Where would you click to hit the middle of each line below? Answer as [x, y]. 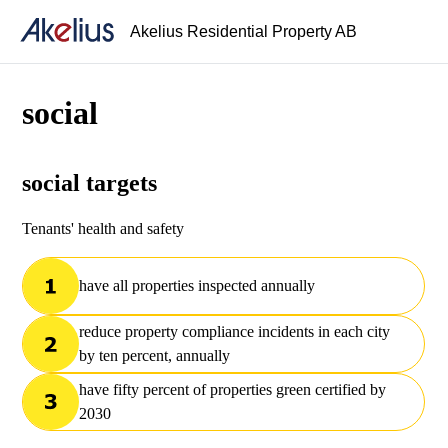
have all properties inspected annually [197, 286]
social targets [90, 183]
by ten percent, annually [155, 356]
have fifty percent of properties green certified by [233, 390]
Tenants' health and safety [103, 229]
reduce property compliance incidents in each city [235, 332]
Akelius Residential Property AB [243, 31]
